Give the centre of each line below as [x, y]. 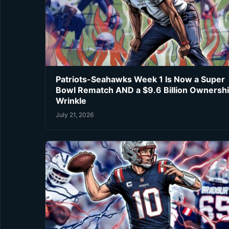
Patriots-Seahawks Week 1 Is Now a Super [140, 79]
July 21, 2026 [75, 114]
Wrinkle [71, 101]
